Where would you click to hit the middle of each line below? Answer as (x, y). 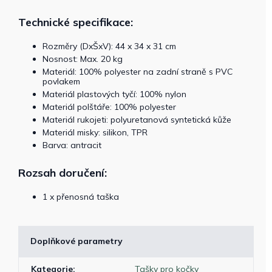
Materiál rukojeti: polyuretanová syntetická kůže (137, 120)
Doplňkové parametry (76, 241)
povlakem (61, 81)
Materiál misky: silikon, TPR (95, 132)
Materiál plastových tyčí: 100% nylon (114, 94)
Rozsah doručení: (63, 173)
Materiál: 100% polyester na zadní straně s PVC (138, 72)
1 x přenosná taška (81, 197)
